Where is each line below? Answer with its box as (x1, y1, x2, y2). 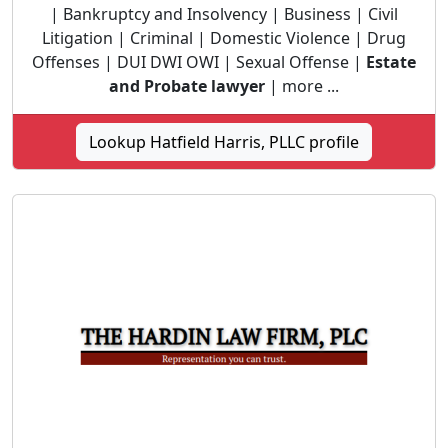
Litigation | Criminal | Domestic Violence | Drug (42, 27, 406, 49)
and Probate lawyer (109, 75, 265, 97)
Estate (366, 51, 416, 73)
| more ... (265, 75, 339, 97)
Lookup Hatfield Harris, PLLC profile (89, 131, 359, 153)
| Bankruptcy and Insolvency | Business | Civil (50, 3, 398, 25)
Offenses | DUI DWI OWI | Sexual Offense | (32, 51, 366, 73)
